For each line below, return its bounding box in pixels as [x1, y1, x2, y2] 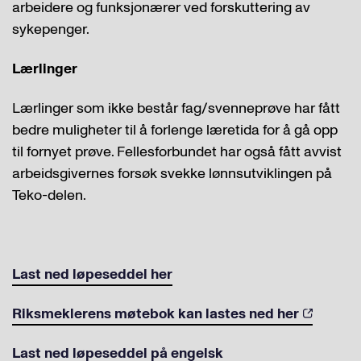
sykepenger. [12, 19, 89, 39]
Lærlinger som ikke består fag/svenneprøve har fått [12, 98, 340, 118]
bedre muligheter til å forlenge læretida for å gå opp [12, 120, 338, 140]
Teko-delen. [12, 185, 86, 205]
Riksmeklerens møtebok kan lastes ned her [12, 304, 299, 324]
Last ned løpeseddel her [12, 264, 172, 284]
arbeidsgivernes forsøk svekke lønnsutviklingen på [12, 164, 332, 184]
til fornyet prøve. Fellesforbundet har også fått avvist [12, 142, 342, 162]
